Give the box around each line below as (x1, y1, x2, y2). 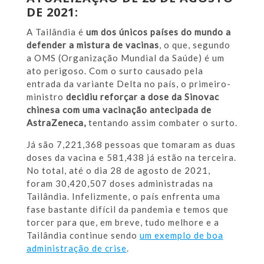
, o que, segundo (159, 39, 230, 50)
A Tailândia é (26, 26, 86, 37)
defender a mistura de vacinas (26, 39, 159, 50)
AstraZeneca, (26, 117, 88, 128)
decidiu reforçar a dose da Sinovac (65, 91, 219, 102)
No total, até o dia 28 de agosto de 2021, (26, 164, 210, 176)
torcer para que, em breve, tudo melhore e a (26, 216, 219, 227)
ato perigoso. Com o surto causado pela (26, 65, 203, 76)
